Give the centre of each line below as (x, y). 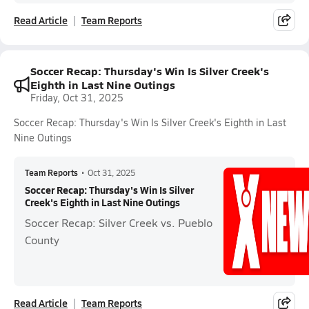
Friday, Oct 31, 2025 (77, 98)
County (42, 240)
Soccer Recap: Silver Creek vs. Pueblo (119, 222)
